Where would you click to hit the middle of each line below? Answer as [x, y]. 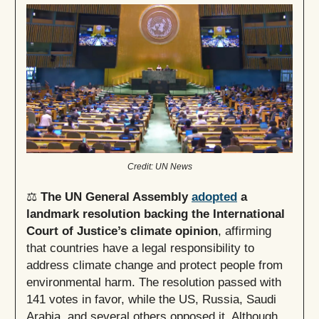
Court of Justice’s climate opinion [122, 231]
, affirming [245, 231]
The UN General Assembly [116, 197]
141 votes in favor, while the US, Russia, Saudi [151, 299]
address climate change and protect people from [155, 265]
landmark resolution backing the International [156, 214]
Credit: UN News [159, 167]
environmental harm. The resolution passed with [154, 282]
